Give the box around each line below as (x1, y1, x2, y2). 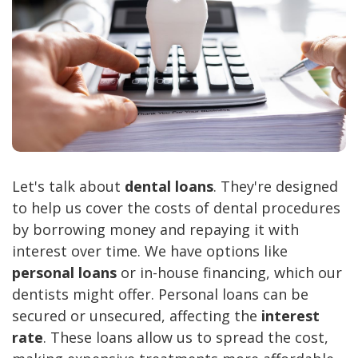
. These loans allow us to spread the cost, (43, 328, 328, 348)
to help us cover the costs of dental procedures (12, 198, 340, 218)
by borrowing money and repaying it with (12, 220, 299, 240)
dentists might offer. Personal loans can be (12, 284, 308, 304)
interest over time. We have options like (12, 241, 288, 261)
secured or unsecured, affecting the (12, 306, 261, 326)
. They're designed (213, 177, 338, 197)
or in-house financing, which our (117, 263, 342, 283)
